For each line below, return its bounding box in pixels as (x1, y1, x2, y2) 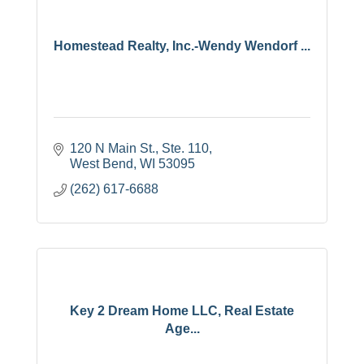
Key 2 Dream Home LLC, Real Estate (70, 303, 294, 318)
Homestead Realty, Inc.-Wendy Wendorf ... (54, 38, 310, 53)
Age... (164, 321, 200, 336)
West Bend (70, 157, 133, 171)
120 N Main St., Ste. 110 (70, 141, 209, 156)
